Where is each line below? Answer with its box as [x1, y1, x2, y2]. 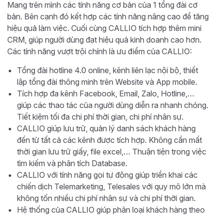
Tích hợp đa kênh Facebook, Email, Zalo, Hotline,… [17, 88, 194, 98]
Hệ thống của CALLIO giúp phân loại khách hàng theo [17, 204, 205, 215]
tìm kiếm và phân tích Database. [17, 158, 127, 168]
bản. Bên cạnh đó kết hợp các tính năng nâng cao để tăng [7, 11, 209, 21]
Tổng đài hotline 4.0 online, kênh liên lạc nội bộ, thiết [17, 65, 198, 75]
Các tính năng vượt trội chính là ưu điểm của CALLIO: [7, 46, 192, 56]
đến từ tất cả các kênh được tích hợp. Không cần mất [17, 135, 202, 145]
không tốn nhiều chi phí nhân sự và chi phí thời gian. [17, 193, 196, 203]
